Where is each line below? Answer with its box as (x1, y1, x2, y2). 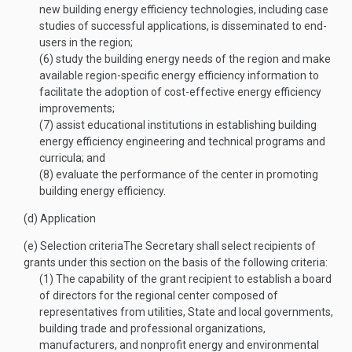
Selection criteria (38, 240, 123, 252)
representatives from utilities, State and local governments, (39, 306, 333, 318)
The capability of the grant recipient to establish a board (53, 273, 332, 285)
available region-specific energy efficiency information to (39, 69, 319, 82)
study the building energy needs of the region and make (53, 53, 331, 65)
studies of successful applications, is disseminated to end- (39, 20, 327, 32)
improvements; (39, 102, 115, 115)
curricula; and (39, 152, 105, 164)
